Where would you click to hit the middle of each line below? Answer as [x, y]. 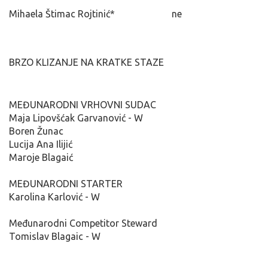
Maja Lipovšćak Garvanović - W [76, 118]
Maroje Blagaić [41, 157]
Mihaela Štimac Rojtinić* [62, 13]
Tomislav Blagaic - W [55, 236]
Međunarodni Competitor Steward [83, 223]
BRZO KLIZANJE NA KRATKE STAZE [86, 62]
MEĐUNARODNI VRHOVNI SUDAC [83, 104]
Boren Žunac [36, 131]
